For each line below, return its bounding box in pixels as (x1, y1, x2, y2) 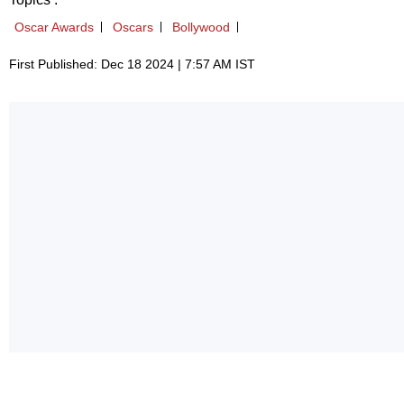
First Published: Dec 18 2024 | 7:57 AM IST (9, 57, 255, 72)
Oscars (113, 20, 153, 35)
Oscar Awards (14, 20, 94, 35)
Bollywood (172, 20, 230, 35)
